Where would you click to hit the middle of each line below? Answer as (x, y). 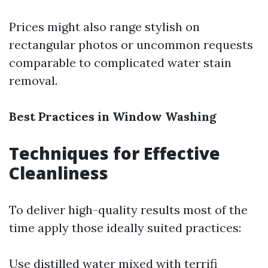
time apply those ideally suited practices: (125, 228)
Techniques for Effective (115, 153)
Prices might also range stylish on (104, 27)
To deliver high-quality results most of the (128, 210)
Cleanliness (59, 173)
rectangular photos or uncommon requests (131, 45)
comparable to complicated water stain (120, 63)
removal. (33, 80)
